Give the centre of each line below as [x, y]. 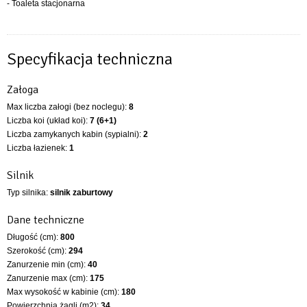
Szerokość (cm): [38, 250]
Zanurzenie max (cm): [48, 278]
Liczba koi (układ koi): [48, 120]
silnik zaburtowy [82, 192]
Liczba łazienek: [38, 148]
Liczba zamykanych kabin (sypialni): [75, 134]
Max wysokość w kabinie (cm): [64, 292]
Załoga [23, 89]
